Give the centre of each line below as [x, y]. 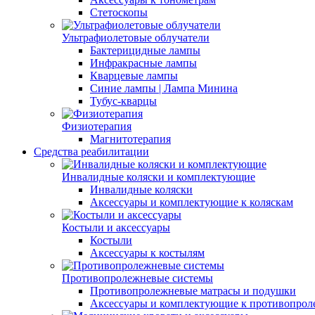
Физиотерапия [97, 126]
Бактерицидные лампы [145, 50]
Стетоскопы [119, 12]
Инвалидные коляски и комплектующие [159, 177]
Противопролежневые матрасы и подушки [193, 291]
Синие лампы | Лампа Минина [164, 88]
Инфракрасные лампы [143, 63]
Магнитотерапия [130, 139]
